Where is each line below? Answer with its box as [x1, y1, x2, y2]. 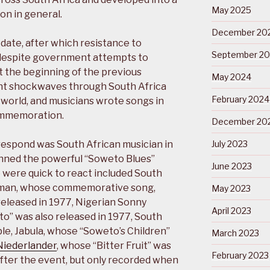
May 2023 [211, 183, 251, 194]
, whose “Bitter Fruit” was [57, 240, 171, 252]
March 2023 [211, 228, 259, 239]
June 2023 [211, 161, 252, 172]
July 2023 [211, 139, 248, 149]
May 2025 [211, 5, 251, 16]
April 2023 [211, 206, 251, 216]
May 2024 [211, 72, 251, 83]
